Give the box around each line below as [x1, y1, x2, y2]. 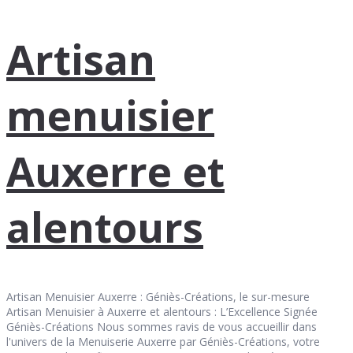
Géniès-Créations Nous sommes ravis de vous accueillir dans [6, 318, 317, 334]
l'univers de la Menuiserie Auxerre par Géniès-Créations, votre [6, 333, 320, 349]
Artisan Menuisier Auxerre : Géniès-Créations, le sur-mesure [6, 288, 310, 304]
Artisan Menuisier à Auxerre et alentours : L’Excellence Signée [6, 303, 318, 319]
